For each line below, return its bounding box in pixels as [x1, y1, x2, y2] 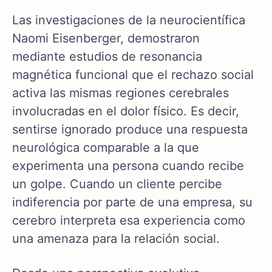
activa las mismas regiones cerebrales [12, 86, 229, 101]
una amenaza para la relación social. [12, 231, 220, 246]
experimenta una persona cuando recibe [12, 158, 244, 174]
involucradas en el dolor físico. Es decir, [12, 104, 239, 119]
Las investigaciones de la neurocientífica [12, 13, 245, 28]
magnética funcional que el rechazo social [12, 67, 254, 83]
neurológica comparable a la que [12, 140, 199, 155]
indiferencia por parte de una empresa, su [12, 195, 253, 210]
